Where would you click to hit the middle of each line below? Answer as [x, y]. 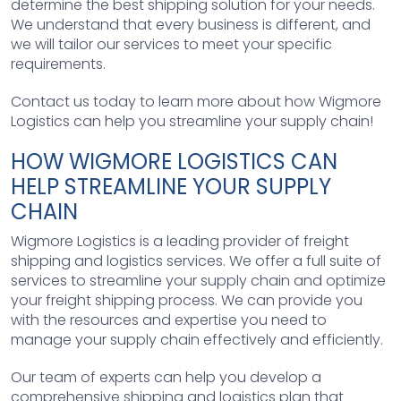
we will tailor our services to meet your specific [171, 44]
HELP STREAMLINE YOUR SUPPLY [171, 186]
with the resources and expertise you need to [169, 320]
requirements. [58, 64]
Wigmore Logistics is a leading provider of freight [180, 241]
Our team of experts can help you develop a [166, 377]
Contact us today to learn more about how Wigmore [196, 101]
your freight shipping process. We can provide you [187, 300]
